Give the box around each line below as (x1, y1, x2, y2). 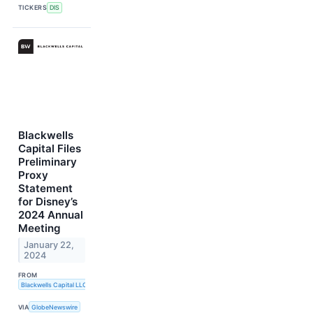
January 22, (24, 239, 75, 250)
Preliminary (18, 154, 77, 168)
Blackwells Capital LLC (20, 280, 87, 289)
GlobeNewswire (31, 303, 78, 311)
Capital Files (18, 141, 81, 155)
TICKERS (18, 3, 48, 12)
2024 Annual (18, 208, 83, 221)
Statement (18, 181, 73, 195)
